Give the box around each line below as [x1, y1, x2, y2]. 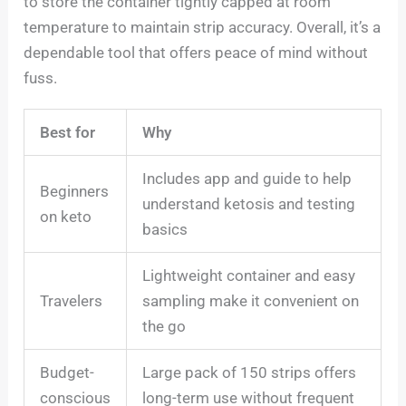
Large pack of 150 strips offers [142, 362, 357, 382]
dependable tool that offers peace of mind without [24, 43, 369, 62]
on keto [40, 207, 92, 226]
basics [142, 219, 188, 238]
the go [142, 316, 187, 335]
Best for [40, 122, 96, 141]
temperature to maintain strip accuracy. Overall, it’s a [24, 17, 382, 36]
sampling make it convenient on [142, 291, 360, 310]
